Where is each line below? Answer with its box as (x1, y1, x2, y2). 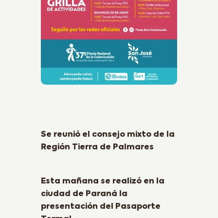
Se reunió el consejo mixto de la (41, 130, 175, 139)
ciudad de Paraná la (41, 190, 127, 198)
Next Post (41, 164, 79, 172)
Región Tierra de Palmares (41, 143, 154, 151)
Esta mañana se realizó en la (41, 178, 164, 185)
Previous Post (51, 117, 103, 126)
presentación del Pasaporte (41, 203, 161, 211)
